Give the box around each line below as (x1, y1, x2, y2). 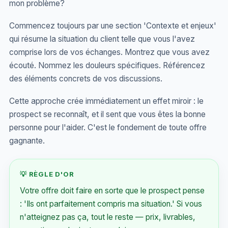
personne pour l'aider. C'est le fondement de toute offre (9, 123, 207, 132)
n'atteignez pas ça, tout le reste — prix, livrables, (20, 212, 195, 222)
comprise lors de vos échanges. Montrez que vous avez (9, 47, 210, 57)
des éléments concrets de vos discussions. (9, 74, 162, 83)
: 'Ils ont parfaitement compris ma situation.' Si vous (20, 199, 202, 209)
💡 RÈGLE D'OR (20, 170, 74, 178)
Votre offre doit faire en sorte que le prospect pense (20, 186, 205, 195)
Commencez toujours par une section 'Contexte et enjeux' (9, 21, 216, 31)
